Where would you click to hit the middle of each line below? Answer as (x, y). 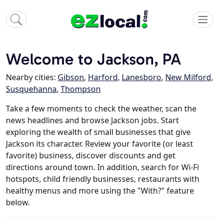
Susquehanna (31, 89)
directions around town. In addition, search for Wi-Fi (102, 167)
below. (18, 203)
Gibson (71, 77)
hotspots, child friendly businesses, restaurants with (103, 179)
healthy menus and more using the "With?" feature (100, 191)
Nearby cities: (32, 77)
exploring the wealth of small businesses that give (98, 132)
